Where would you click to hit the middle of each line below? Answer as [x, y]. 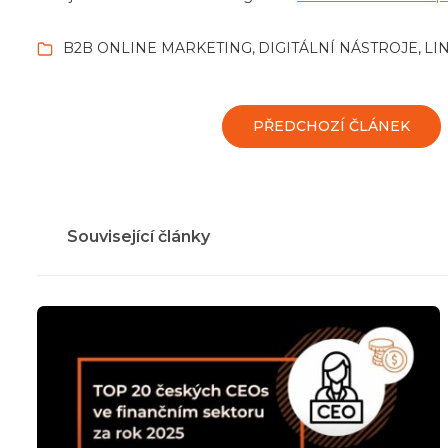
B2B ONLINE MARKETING [157, 48]
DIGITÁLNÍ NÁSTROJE [338, 48]
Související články [138, 237]
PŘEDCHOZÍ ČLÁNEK [332, 126]
